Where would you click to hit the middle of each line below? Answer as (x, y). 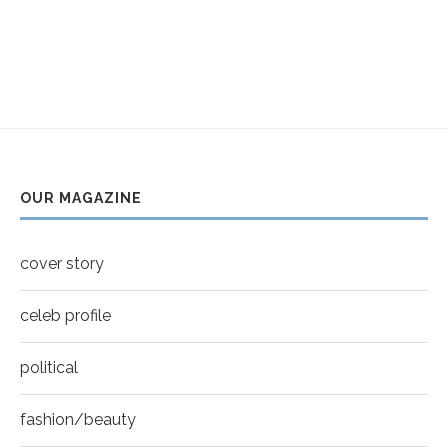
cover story (62, 264)
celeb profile (65, 316)
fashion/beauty (78, 420)
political (49, 368)
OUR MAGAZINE (81, 198)
